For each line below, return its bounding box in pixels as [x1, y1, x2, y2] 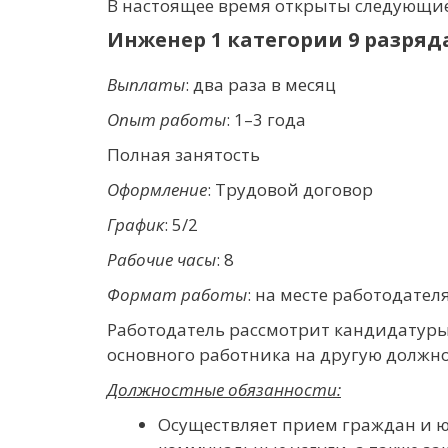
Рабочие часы [107, 248, 216, 271]
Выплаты [107, 73, 185, 96]
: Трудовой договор [207, 178, 373, 201]
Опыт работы [107, 108, 226, 131]
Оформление [107, 178, 207, 201]
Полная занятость [107, 143, 260, 166]
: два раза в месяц [185, 73, 336, 96]
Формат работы [107, 283, 247, 306]
